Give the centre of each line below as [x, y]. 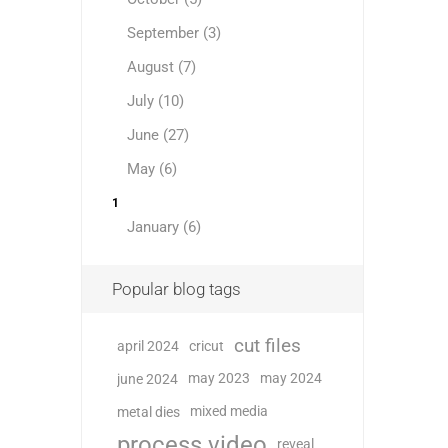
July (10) [155, 101]
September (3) [173, 33]
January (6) [163, 227]
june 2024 [147, 379]
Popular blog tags [176, 289]
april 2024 [147, 346]
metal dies [148, 412]
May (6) [151, 169]
